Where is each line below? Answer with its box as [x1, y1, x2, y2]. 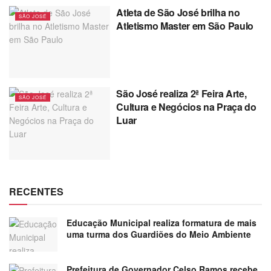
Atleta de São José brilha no [116, 5, 240, 19]
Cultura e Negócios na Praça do [116, 100, 256, 114]
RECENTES [9, 184, 64, 198]
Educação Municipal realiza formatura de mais [67, 216, 256, 229]
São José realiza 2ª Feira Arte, [116, 87, 247, 101]
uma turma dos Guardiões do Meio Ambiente [67, 227, 251, 240]
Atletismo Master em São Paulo [116, 18, 253, 33]
